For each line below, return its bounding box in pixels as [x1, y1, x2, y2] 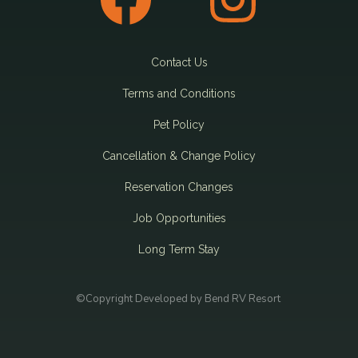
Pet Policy [153, 117, 205, 131]
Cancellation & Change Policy [102, 149, 256, 162]
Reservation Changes [125, 180, 233, 193]
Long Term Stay [138, 242, 220, 256]
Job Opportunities [132, 211, 226, 225]
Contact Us [150, 55, 208, 69]
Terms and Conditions [122, 86, 236, 100]
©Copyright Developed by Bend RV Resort [75, 291, 283, 306]
